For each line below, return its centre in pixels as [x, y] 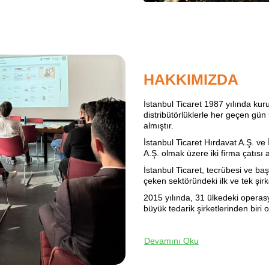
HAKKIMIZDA [191, 79]
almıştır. [162, 125]
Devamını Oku [171, 240]
